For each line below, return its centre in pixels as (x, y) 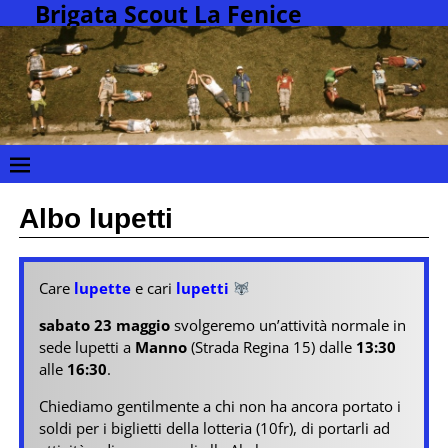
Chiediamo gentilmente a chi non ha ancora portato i (219, 406)
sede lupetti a (86, 347)
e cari (153, 288)
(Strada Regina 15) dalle (271, 347)
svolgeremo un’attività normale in (287, 325)
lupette (102, 288)
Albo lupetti (95, 219)
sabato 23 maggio (104, 325)
